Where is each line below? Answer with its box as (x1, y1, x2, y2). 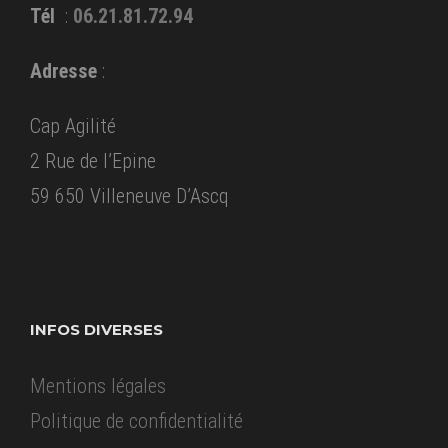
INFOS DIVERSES (30, 320, 163, 340)
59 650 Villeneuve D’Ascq (30, 184, 228, 209)
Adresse (30, 59, 97, 84)
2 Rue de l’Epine (30, 149, 156, 174)
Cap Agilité (30, 114, 116, 139)
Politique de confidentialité (30, 409, 243, 434)
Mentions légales (30, 374, 166, 399)
